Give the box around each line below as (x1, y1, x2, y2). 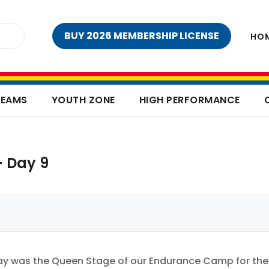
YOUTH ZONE (51, 93, 115, 107)
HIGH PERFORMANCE (139, 93, 240, 107)
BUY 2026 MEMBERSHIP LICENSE (64, 29, 219, 43)
